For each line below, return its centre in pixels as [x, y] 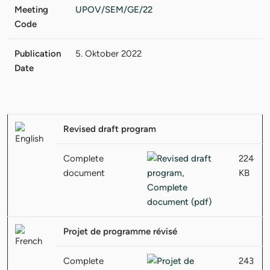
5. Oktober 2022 [108, 53]
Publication [38, 53]
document [84, 173]
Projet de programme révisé [120, 231]
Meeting [31, 9]
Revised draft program [110, 129]
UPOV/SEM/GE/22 [114, 9]
